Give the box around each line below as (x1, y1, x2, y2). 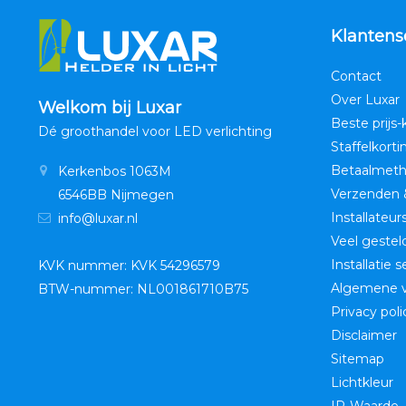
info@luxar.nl (58, 209, 138, 227)
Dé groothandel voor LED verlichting (38, 122, 272, 140)
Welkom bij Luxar (38, 97, 181, 118)
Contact (330, 67, 382, 84)
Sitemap (330, 350, 384, 367)
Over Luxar (330, 91, 400, 108)
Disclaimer (330, 326, 397, 343)
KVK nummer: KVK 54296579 (38, 256, 220, 274)
